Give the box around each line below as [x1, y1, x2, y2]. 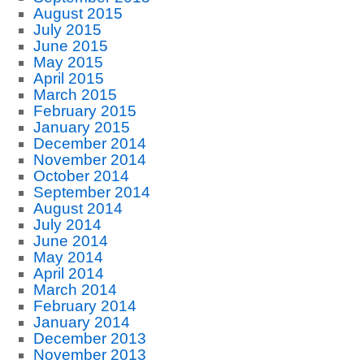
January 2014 [32, 314, 130, 331]
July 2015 [32, 21, 102, 38]
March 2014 [32, 281, 117, 298]
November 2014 [32, 151, 146, 168]
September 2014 [32, 184, 150, 201]
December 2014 [32, 135, 146, 152]
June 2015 [32, 37, 108, 54]
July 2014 [32, 216, 102, 233]
